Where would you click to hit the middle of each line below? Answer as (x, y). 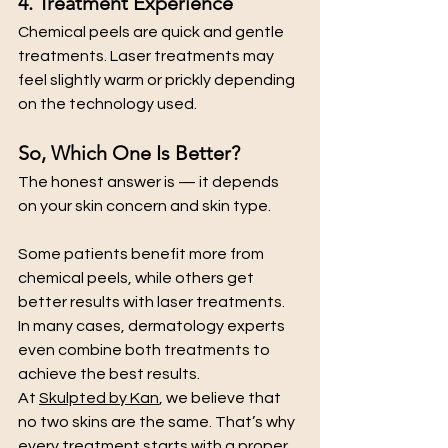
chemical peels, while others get (137, 278)
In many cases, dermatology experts (153, 326)
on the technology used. (107, 104)
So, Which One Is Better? (129, 153)
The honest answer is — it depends (150, 182)
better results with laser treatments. (153, 302)
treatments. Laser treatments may (147, 56)
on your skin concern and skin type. (144, 206)
